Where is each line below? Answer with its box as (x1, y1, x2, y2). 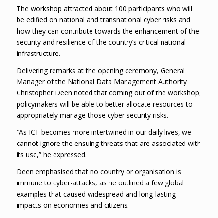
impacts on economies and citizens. (16, 200, 129, 210)
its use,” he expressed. (16, 150, 87, 160)
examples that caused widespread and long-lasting (16, 189, 176, 199)
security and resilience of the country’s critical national (16, 37, 186, 47)
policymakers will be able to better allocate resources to (16, 99, 193, 109)
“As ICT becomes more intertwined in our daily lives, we (16, 127, 191, 137)
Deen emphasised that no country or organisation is (16, 167, 181, 177)
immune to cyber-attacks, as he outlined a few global (16, 178, 184, 188)
